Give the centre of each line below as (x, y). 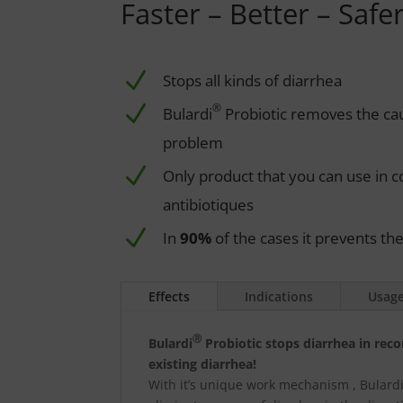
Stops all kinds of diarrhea (253, 80)
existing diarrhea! (203, 363)
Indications (279, 296)
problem (193, 142)
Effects (170, 296)
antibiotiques (209, 204)
